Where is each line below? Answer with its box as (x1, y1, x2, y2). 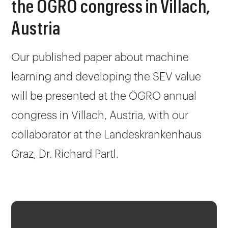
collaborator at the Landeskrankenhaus (11, 129, 202, 141)
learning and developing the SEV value (11, 71, 202, 83)
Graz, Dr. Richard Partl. (11, 149, 119, 160)
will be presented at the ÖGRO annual (11, 91, 197, 102)
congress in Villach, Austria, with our (11, 110, 189, 122)
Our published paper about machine (11, 52, 189, 64)
